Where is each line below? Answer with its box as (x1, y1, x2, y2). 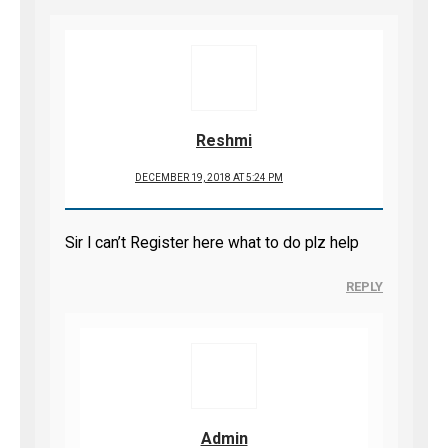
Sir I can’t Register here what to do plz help (65, 234, 359, 252)
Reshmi (196, 131, 252, 150)
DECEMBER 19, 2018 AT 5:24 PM (135, 172, 283, 183)
